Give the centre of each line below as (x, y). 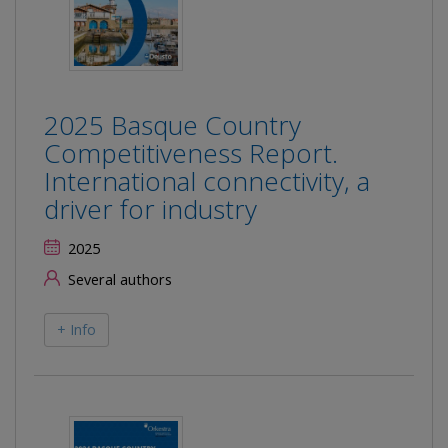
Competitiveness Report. (191, 153)
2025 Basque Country (172, 125)
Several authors (118, 279)
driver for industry (150, 209)
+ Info (76, 329)
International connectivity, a (207, 181)
